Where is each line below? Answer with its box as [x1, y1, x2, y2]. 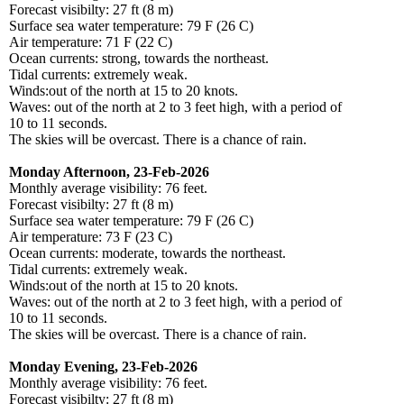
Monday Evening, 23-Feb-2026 [9, 359, 197, 375]
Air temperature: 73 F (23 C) [9, 229, 172, 245]
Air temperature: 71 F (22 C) [9, 34, 172, 50]
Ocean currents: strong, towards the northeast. [9, 50, 269, 67]
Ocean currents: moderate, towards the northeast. [9, 245, 286, 262]
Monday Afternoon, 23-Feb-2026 [9, 164, 209, 180]
